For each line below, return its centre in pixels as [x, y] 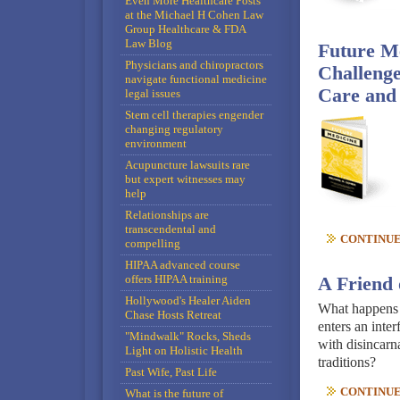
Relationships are [167, 215]
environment [155, 143]
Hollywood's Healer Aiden [187, 300]
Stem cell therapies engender [194, 115]
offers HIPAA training [176, 279]
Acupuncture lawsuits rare [187, 165]
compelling [152, 243]
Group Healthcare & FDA [185, 29]
